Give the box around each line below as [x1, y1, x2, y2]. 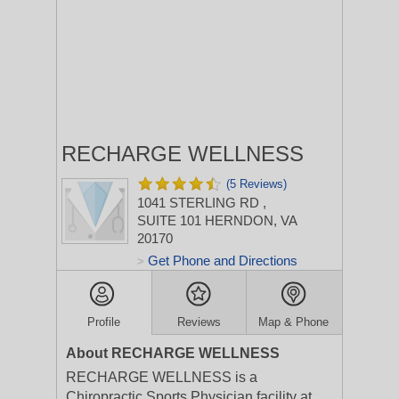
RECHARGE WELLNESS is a [66, 370, 257, 385]
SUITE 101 [137, 213, 201, 228]
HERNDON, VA [205, 213, 297, 228]
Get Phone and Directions [148, 253, 297, 268]
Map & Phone [258, 315, 330, 329]
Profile [87, 315, 121, 329]
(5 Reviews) [226, 177, 287, 191]
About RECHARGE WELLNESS [66, 346, 280, 361]
